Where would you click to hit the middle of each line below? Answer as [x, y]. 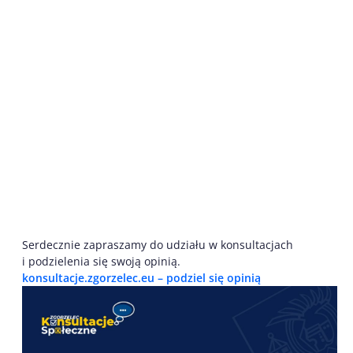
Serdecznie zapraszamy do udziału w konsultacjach [158, 244]
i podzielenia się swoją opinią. [101, 261]
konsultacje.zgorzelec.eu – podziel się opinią [141, 277]
